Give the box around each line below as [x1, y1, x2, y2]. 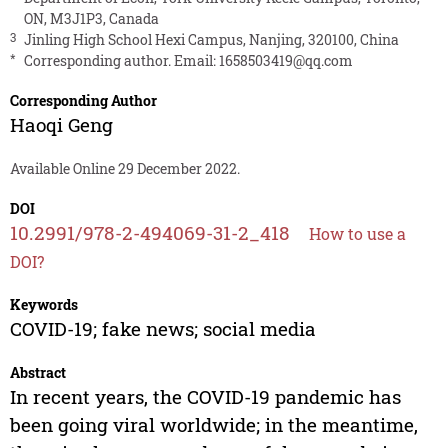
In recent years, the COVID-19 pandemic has [9, 384, 401, 410]
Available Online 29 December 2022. [9, 159, 240, 179]
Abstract [9, 363, 66, 383]
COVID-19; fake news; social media [9, 316, 316, 342]
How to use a [308, 223, 406, 245]
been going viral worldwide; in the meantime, [9, 412, 418, 438]
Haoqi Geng [9, 112, 113, 138]
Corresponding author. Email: [23, 51, 219, 71]
